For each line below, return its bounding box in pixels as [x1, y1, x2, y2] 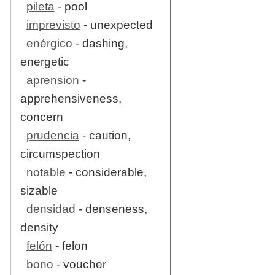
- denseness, [75, 203, 147, 216]
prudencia [26, 129, 79, 142]
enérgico [26, 37, 72, 50]
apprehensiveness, [20, 92, 122, 106]
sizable [20, 184, 58, 198]
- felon [52, 239, 88, 253]
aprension [26, 74, 79, 87]
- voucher [53, 258, 106, 271]
